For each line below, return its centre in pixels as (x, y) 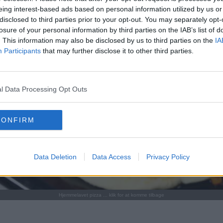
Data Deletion (55, 157)
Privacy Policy (168, 157)
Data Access (111, 157)
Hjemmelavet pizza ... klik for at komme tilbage (111, 195)
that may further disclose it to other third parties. (117, 51)
